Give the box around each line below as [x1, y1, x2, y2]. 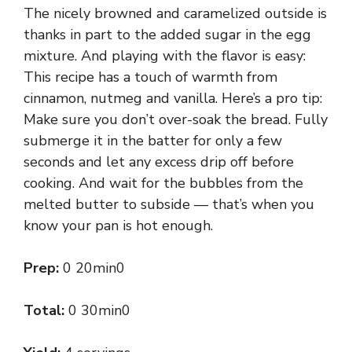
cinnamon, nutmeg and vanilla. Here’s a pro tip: [24, 89, 322, 108]
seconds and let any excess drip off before [24, 152, 294, 172]
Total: [24, 301, 68, 321]
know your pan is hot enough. [24, 216, 213, 236]
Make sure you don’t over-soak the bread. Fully [24, 110, 328, 130]
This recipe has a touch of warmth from [24, 68, 277, 87]
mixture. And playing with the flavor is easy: [24, 46, 306, 66]
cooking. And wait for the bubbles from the [24, 174, 303, 193]
